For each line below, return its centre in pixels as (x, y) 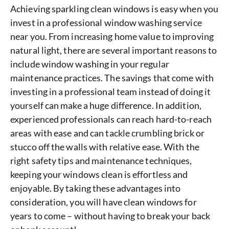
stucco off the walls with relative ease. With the (105, 146)
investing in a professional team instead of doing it (111, 91)
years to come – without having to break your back (110, 215)
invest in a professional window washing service (106, 22)
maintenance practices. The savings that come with (112, 77)
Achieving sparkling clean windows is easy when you (114, 8)
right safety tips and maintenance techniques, (101, 160)
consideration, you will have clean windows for (104, 202)
